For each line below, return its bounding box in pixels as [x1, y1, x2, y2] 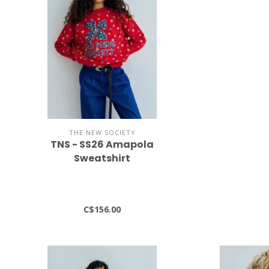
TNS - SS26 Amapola [50, 137, 154, 151]
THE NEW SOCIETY [68, 127, 136, 137]
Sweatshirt [74, 151, 131, 165]
